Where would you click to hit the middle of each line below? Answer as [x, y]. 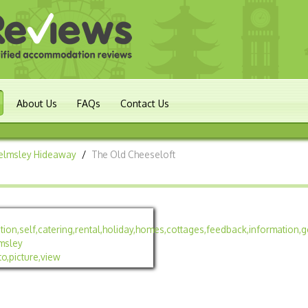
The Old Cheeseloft [133, 154]
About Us [37, 103]
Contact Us [145, 103]
